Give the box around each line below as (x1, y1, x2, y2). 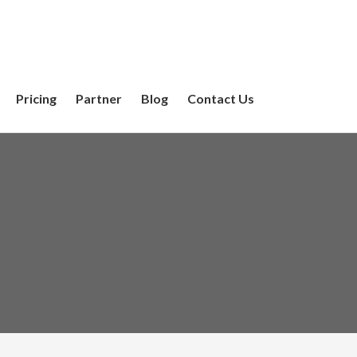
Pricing (16, 90, 57, 106)
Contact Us (187, 90, 254, 106)
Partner (76, 90, 122, 106)
